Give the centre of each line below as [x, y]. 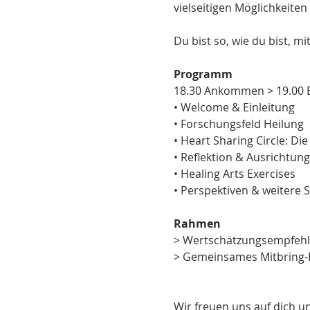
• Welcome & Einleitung [234, 107]
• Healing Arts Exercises [234, 173]
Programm [203, 74]
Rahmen [197, 223]
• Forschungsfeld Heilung [238, 124]
